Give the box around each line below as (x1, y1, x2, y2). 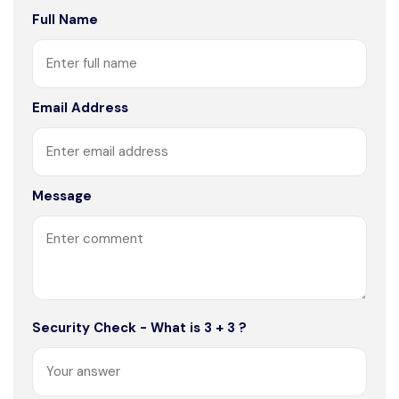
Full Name (32, 10, 98, 28)
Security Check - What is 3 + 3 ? (32, 318, 247, 337)
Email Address (32, 98, 128, 117)
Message (32, 186, 92, 205)
